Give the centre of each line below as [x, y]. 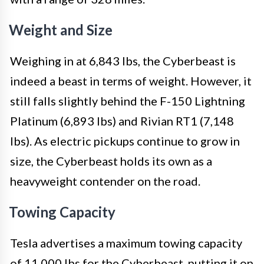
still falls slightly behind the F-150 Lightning [128, 100]
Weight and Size [61, 29]
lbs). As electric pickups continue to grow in [125, 141]
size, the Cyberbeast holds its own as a [111, 161]
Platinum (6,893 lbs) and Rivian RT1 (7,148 [122, 121]
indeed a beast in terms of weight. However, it [131, 80]
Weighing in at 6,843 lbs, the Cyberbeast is [123, 60]
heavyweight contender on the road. [105, 181]
